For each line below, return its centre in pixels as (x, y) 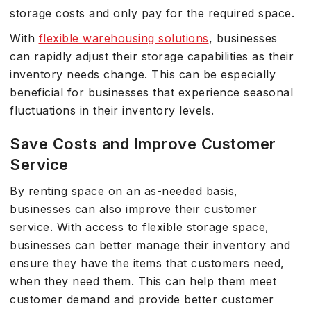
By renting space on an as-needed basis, (124, 191)
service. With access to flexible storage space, (140, 227)
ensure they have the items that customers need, (147, 263)
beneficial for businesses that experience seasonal (151, 92)
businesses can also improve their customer (133, 209)
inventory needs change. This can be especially (143, 74)
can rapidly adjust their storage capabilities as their (152, 56)
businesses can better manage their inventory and (150, 245)
